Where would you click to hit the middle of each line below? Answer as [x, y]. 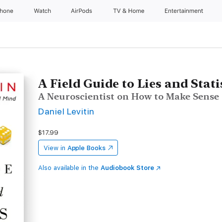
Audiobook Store [127, 168]
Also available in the [69, 168]
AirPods [83, 11]
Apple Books [86, 148]
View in [55, 148]
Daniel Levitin [66, 111]
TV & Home [129, 11]
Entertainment [185, 11]
